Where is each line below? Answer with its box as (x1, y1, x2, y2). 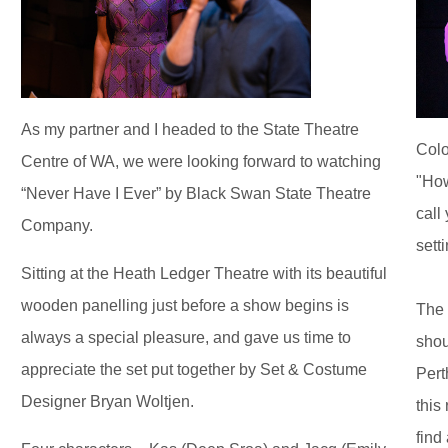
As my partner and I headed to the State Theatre (21, 121, 359, 139)
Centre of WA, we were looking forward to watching (21, 153, 381, 171)
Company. (21, 217, 93, 235)
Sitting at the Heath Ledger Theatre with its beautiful (21, 265, 387, 283)
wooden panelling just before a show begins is (21, 297, 349, 315)
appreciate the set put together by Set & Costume (21, 361, 367, 379)
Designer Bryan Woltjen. (21, 393, 194, 411)
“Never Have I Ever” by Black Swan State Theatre (21, 185, 371, 203)
